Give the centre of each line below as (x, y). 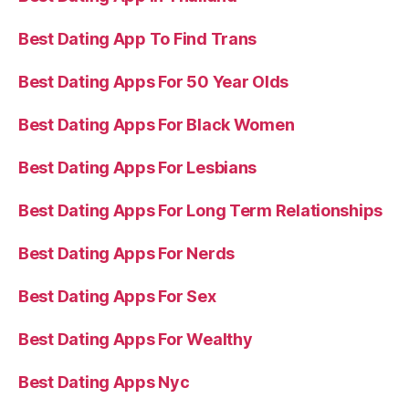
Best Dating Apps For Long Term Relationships (201, 210)
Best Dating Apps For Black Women (157, 125)
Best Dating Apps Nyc (104, 382)
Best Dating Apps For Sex (117, 296)
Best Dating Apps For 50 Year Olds (154, 82)
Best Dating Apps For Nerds (126, 253)
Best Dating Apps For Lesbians (138, 168)
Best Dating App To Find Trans (138, 39)
